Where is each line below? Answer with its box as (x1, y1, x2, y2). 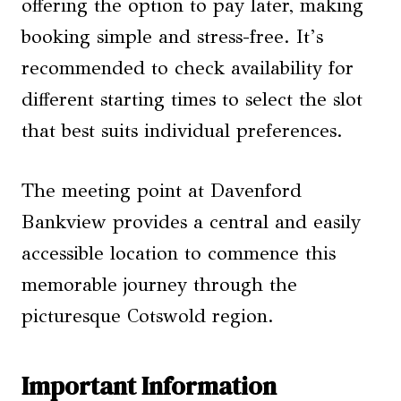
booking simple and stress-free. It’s (21, 25, 323, 49)
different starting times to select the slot (21, 88, 363, 112)
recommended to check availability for (21, 56, 354, 81)
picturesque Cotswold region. (21, 304, 274, 328)
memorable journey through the (21, 273, 297, 297)
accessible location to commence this (21, 242, 336, 266)
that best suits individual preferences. (21, 119, 343, 143)
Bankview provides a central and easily (21, 210, 361, 235)
